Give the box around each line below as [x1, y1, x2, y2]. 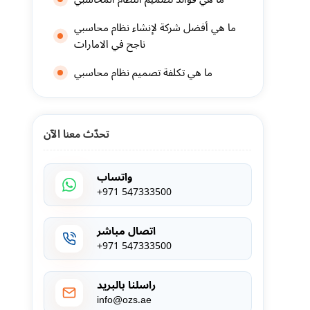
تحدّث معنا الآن [43, 128, 109, 140]
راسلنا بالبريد [96, 274, 156, 296]
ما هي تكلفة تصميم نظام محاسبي [73, 62, 212, 84]
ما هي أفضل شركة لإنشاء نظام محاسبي [73, 17, 236, 39]
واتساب [96, 166, 132, 188]
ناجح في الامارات [73, 33, 145, 55]
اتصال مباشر [96, 220, 156, 242]
